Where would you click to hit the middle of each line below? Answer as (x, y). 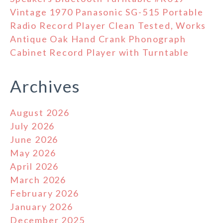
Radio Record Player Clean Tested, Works (108, 26)
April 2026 (34, 167)
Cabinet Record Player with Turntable (100, 53)
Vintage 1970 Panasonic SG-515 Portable (107, 12)
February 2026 (45, 193)
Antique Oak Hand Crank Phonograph (98, 39)
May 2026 (33, 153)
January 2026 (42, 207)
